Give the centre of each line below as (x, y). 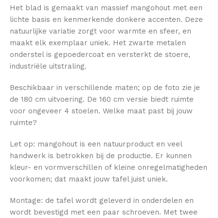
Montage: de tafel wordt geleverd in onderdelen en (102, 201)
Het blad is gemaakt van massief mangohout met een (106, 8)
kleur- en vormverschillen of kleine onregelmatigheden (109, 168)
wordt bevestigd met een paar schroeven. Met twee (104, 212)
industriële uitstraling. (48, 66)
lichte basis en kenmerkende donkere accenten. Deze (106, 20)
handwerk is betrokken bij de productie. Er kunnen (101, 156)
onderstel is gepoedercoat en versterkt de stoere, (100, 55)
